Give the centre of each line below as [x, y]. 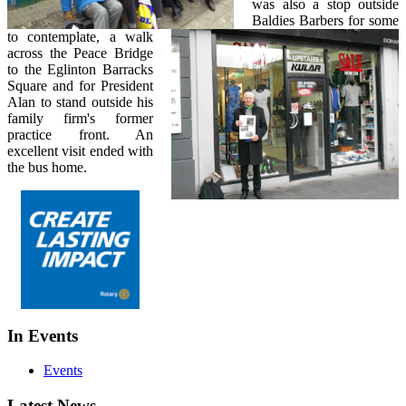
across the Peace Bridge [80, 53]
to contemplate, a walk [80, 36]
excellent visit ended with [80, 150]
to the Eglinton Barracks [80, 69]
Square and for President [80, 85]
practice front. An [80, 134]
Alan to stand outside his [80, 101]
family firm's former [80, 118]
